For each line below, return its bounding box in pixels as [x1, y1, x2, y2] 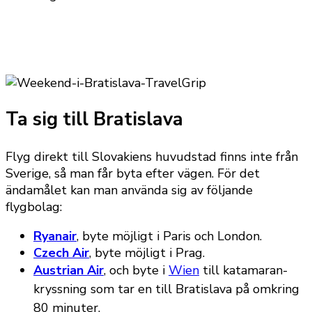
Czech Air [33, 244, 89, 261]
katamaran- [219, 261, 288, 279]
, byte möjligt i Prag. [89, 244, 205, 261]
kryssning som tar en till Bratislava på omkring [33, 280, 299, 297]
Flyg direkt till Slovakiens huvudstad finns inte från [6, 148, 298, 165]
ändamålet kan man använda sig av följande [6, 181, 253, 198]
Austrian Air [33, 261, 104, 279]
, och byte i [104, 261, 169, 279]
